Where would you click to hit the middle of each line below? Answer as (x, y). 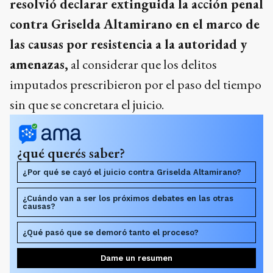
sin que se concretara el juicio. (87, 104)
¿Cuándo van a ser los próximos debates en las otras (128, 198)
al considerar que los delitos (143, 64)
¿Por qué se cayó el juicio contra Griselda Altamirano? (132, 172)
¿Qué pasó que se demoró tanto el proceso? (111, 232)
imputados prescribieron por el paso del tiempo (136, 84)
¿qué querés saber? (71, 153)
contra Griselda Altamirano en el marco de (135, 24)
